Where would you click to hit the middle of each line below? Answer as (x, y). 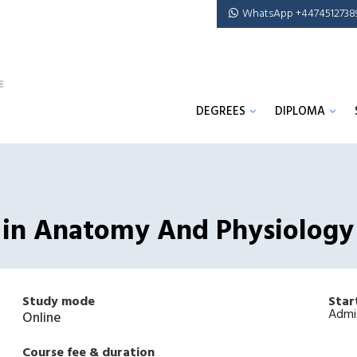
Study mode (59, 302)
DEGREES (221, 112)
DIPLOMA (300, 112)
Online (42, 319)
